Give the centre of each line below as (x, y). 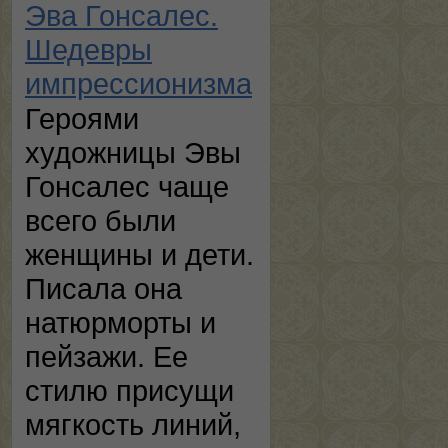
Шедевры (88, 49)
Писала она (103, 288)
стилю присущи (129, 390)
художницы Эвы (133, 152)
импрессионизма (138, 83)
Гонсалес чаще (127, 186)
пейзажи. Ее (106, 356)
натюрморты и (120, 322)
